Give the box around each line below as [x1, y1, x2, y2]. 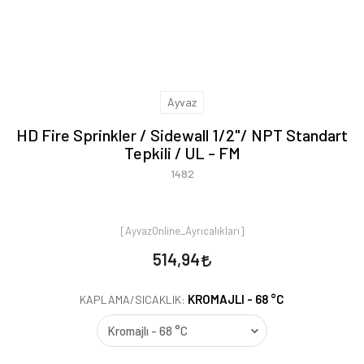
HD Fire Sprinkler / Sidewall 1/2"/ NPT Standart [16, 125, 348, 145]
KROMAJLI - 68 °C [188, 292, 284, 306]
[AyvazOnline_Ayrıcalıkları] [120, 224, 244, 237]
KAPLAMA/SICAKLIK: [80, 292, 188, 306]
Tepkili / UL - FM [123, 143, 240, 162]
